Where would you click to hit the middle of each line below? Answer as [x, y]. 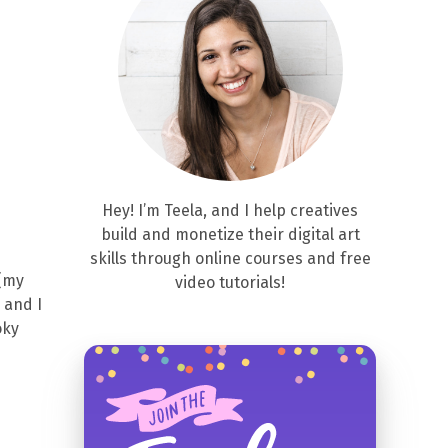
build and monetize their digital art [230, 234]
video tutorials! [230, 282]
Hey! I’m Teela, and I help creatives [230, 210]
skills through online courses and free [230, 258]
